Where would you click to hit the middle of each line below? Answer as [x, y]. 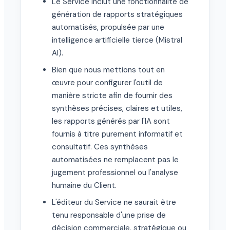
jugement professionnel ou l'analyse [115, 173]
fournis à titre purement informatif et [117, 134]
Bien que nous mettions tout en [108, 70]
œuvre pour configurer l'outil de [107, 83]
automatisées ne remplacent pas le [115, 160]
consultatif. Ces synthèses [100, 147]
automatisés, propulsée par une [108, 27]
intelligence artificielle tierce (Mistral [117, 40]
